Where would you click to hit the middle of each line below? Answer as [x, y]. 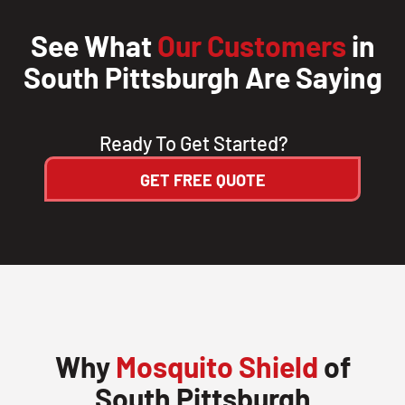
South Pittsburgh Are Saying [202, 76]
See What [94, 45]
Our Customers [251, 45]
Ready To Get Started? [193, 142]
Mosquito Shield [217, 366]
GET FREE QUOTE [202, 179]
